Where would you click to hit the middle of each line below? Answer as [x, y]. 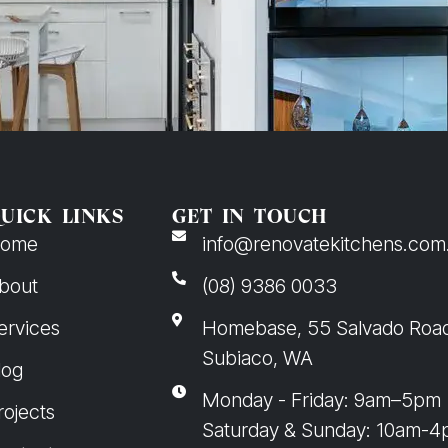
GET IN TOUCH [249, 217]
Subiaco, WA [258, 358]
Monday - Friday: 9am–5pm [322, 400]
